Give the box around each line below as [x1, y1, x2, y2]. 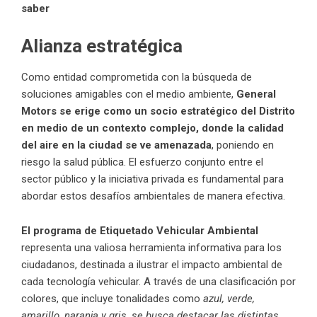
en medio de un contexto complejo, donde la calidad [21, 121, 284, 134]
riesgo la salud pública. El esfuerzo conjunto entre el [21, 155, 263, 168]
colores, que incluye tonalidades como [21, 292, 203, 305]
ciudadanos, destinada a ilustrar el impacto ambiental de [21, 258, 282, 271]
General [236, 87, 276, 100]
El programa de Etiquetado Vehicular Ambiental [21, 224, 258, 237]
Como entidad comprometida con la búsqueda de [21, 70, 252, 83]
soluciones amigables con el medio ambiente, [21, 87, 236, 100]
